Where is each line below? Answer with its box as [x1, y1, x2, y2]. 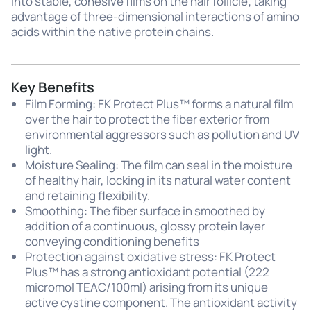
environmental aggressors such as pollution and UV [25, 126, 299, 142]
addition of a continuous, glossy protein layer [25, 217, 265, 234]
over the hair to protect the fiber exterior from [25, 110, 269, 127]
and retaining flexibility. [25, 187, 150, 203]
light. [25, 141, 52, 158]
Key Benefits [11, 77, 94, 96]
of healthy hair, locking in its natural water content [25, 171, 291, 188]
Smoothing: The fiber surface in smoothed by [25, 202, 265, 219]
